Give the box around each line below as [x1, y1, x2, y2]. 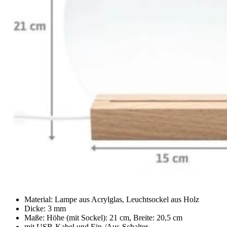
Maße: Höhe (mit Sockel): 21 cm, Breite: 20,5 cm [24, 213, 182, 222]
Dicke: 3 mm [24, 204, 66, 213]
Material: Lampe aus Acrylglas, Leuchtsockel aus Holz [24, 195, 199, 204]
